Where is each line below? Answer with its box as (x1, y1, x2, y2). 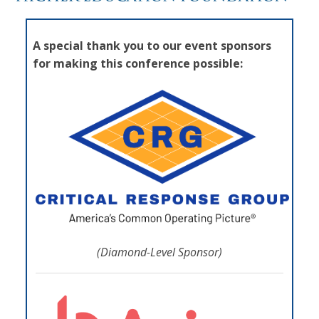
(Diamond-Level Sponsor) (97, 244, 222, 260)
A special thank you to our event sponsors (33, 37, 271, 53)
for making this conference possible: (33, 55, 243, 71)
